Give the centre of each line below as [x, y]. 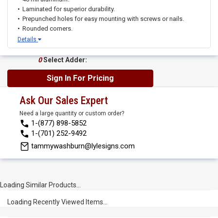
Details [28, 39]
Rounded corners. [47, 28]
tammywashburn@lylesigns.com [83, 146]
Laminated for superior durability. [69, 9]
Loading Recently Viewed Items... [57, 202]
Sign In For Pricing [80, 78]
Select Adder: [64, 60]
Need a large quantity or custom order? [72, 113]
